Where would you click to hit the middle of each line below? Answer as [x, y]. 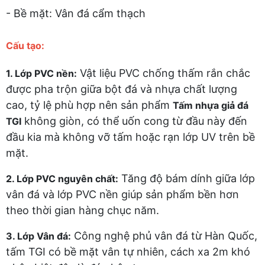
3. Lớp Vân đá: [38, 236]
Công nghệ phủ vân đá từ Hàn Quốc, [164, 235]
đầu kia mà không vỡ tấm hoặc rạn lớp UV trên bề [130, 137]
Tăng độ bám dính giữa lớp [187, 178]
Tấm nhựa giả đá [211, 105]
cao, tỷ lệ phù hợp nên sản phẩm [89, 105]
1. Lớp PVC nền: [41, 73]
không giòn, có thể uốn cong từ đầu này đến [134, 121]
